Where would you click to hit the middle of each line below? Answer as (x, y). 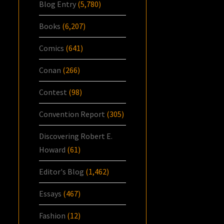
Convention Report (72, 114)
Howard (52, 150)
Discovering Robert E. (76, 136)
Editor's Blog (62, 172)
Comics (52, 48)
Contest (53, 92)
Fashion (52, 216)
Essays (50, 194)
